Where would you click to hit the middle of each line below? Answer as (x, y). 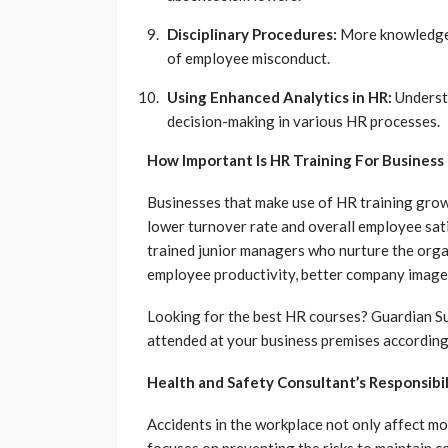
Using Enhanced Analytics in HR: (279, 97)
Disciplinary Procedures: (252, 34)
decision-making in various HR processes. (305, 121)
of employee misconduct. (250, 58)
